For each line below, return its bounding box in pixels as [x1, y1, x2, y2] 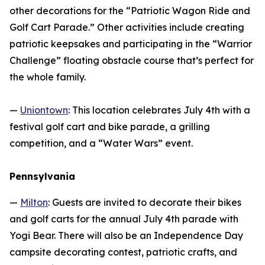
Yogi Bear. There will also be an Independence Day [9, 230, 243, 242]
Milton [20, 196, 48, 209]
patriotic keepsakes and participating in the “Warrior [9, 38, 252, 50]
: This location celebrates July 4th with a [68, 104, 250, 117]
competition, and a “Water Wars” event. [9, 137, 193, 150]
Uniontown [20, 104, 68, 117]
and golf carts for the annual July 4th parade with [9, 213, 238, 225]
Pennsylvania [9, 170, 75, 183]
